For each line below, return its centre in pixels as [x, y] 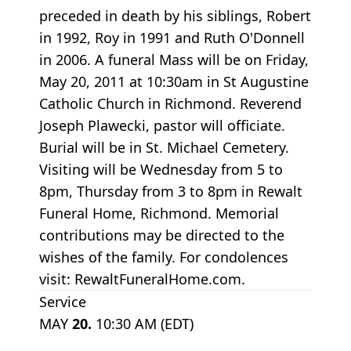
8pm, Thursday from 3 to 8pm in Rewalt [171, 191]
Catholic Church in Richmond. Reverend [170, 103]
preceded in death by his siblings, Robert [175, 15]
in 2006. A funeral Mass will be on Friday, [174, 59]
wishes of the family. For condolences [164, 257]
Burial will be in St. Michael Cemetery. [164, 147]
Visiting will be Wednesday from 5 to [161, 169]
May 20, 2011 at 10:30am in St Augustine [174, 81]
